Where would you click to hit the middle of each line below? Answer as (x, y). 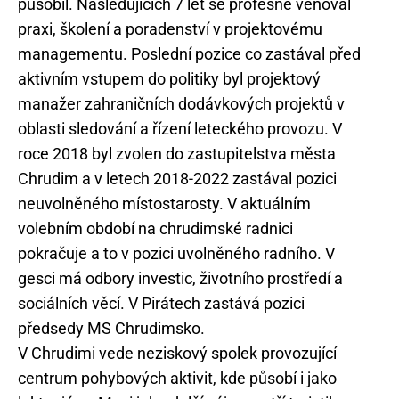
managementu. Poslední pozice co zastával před (189, 54)
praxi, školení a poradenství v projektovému (170, 29)
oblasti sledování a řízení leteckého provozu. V (180, 129)
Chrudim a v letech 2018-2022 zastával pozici (177, 179)
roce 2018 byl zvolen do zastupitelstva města (177, 154)
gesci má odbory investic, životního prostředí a (180, 278)
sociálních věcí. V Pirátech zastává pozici (161, 303)
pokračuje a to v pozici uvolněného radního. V (176, 253)
